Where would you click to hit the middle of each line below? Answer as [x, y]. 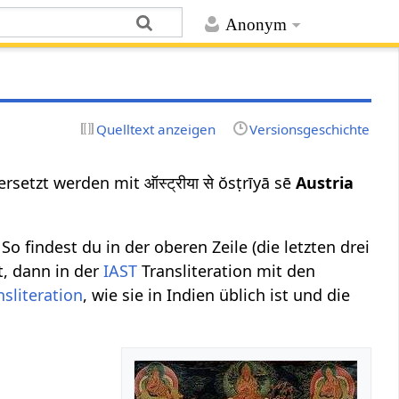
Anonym [256, 25]
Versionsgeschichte [309, 129]
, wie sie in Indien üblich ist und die [217, 294]
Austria [325, 182]
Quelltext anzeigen [156, 129]
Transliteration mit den [227, 270]
